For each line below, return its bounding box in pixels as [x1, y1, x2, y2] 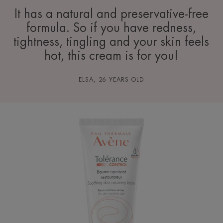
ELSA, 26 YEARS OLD [79, 77, 144, 83]
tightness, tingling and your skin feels [13, 36, 210, 48]
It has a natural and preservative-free [14, 8, 209, 20]
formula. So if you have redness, [26, 22, 197, 34]
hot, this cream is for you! [44, 50, 179, 62]
